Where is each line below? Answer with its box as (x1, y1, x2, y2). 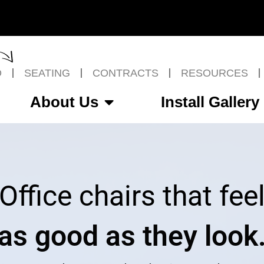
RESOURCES (180, 67, 248, 79)
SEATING (24, 67, 70, 79)
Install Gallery (160, 93, 259, 111)
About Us (29, 93, 98, 111)
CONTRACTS (92, 67, 159, 79)
